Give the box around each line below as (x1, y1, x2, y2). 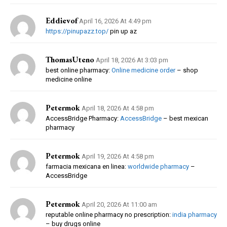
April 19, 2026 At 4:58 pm (82, 152, 154, 160)
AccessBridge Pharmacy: (46, 114, 120, 122)
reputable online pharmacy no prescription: (46, 210, 172, 218)
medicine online (46, 75, 92, 83)
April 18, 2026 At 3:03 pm (96, 56, 168, 64)
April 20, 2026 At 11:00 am (82, 200, 157, 208)
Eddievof (46, 15, 78, 26)
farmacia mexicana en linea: (46, 162, 128, 170)
